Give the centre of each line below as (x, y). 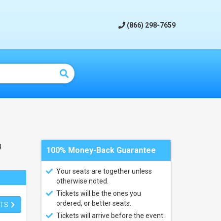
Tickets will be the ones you (98, 193)
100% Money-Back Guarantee (101, 150)
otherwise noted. (82, 181)
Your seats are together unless (104, 171)
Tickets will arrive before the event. (110, 216)
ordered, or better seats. (93, 203)
